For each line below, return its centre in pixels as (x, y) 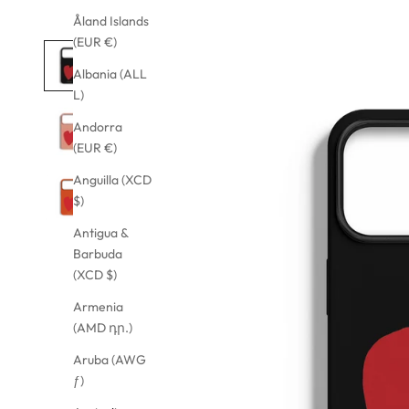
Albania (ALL (110, 73)
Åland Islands (111, 21)
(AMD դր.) (103, 327)
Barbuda (98, 253)
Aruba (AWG (110, 359)
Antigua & (101, 232)
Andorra (98, 126)
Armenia (98, 306)
